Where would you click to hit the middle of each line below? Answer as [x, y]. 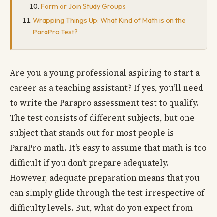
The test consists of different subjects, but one [102, 118]
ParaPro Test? [55, 32]
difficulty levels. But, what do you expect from [101, 208]
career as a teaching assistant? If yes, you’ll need [106, 88]
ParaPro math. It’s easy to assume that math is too [108, 148]
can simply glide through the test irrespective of [107, 193]
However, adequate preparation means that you [105, 178]
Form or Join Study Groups [83, 6]
